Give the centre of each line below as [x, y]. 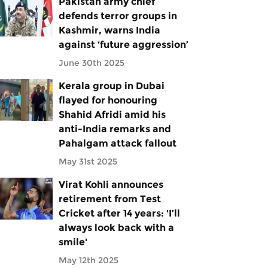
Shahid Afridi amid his [112, 115]
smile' [73, 242]
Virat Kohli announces [111, 185]
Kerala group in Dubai [111, 86]
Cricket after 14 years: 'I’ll [119, 213]
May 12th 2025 [88, 260]
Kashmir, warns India [109, 30]
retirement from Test [109, 199]
